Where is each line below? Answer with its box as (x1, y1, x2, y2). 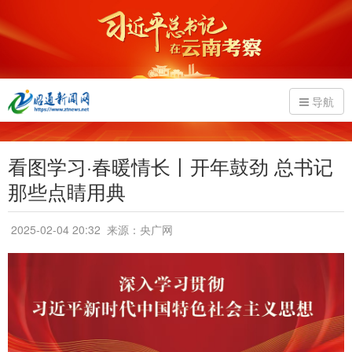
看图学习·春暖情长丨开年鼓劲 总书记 (8, 152, 333, 180)
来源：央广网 (104, 222, 173, 237)
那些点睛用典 (8, 177, 126, 205)
